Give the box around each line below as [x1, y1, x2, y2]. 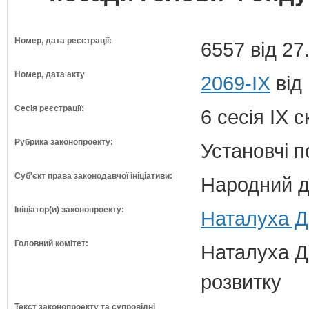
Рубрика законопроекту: [14, 137, 113, 147]
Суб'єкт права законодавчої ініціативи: [14, 171, 172, 181]
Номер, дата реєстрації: [14, 36, 112, 46]
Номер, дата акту [14, 70, 85, 79]
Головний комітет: [14, 239, 88, 248]
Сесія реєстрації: [14, 103, 84, 113]
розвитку [201, 270, 281, 293]
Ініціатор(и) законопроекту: [14, 205, 124, 215]
